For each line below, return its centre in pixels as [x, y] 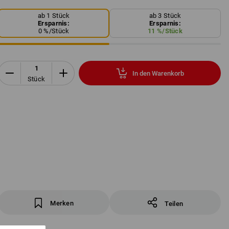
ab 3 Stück [165, 16]
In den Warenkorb [158, 73]
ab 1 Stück [54, 16]
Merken [62, 203]
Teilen [174, 204]
